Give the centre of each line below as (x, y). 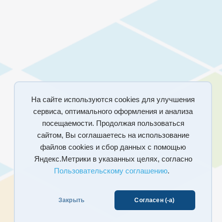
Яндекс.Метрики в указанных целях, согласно (113, 159)
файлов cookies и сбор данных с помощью (113, 147)
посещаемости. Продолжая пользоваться (113, 123)
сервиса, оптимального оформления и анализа (113, 111)
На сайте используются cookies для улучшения (113, 100)
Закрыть (71, 200)
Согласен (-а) (155, 200)
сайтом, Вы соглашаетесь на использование (113, 135)
